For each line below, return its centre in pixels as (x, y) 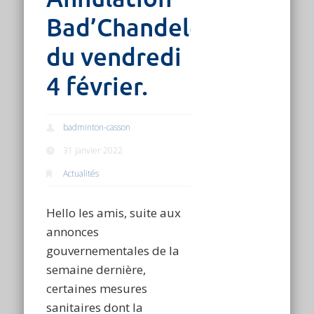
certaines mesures (97, 289)
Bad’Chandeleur (137, 28)
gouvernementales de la (113, 251)
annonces (73, 232)
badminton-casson (97, 128)
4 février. (97, 87)
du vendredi (114, 57)
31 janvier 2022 (93, 151)
